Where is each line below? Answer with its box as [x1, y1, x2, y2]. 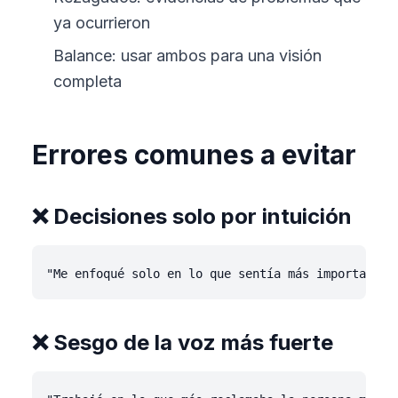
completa [53, 72, 122, 91]
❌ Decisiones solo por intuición [32, 203, 352, 229]
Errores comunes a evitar [32, 139, 356, 171]
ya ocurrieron [53, 13, 150, 32]
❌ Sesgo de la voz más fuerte [32, 330, 333, 355]
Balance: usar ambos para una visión [53, 46, 322, 65]
